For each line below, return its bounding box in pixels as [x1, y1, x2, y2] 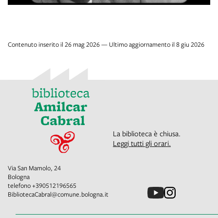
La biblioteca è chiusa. [113, 128, 181, 139]
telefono [8, 181, 32, 190]
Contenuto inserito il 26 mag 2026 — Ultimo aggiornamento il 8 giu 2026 [8, 39, 204, 49]
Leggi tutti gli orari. [113, 138, 171, 148]
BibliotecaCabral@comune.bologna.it [8, 190, 109, 199]
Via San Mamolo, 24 [8, 163, 61, 173]
